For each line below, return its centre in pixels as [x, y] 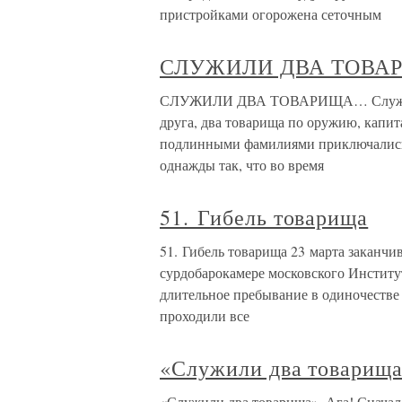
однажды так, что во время [242, 165]
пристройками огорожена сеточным [271, 14]
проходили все [205, 315]
